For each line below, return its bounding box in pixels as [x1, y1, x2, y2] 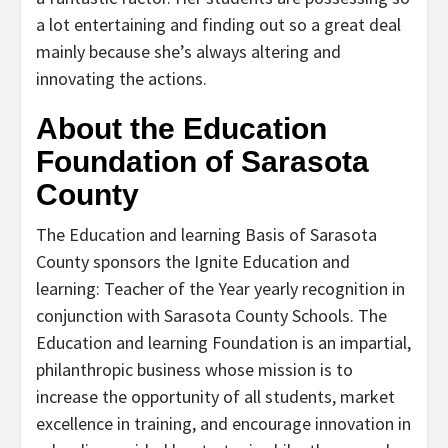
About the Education [36, 111, 327, 145]
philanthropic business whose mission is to [36, 357, 353, 381]
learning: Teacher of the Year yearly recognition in [36, 276, 405, 300]
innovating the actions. [36, 66, 211, 90]
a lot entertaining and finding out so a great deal [36, 12, 401, 36]
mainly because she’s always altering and [36, 39, 341, 63]
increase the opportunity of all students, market [36, 384, 395, 408]
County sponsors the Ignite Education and [36, 249, 350, 273]
